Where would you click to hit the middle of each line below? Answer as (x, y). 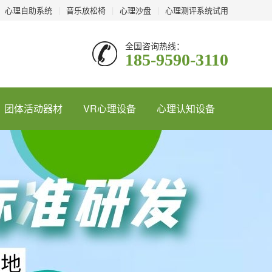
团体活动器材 (33, 108)
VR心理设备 (110, 108)
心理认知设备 (186, 108)
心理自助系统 (29, 10)
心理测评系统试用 (197, 10)
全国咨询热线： (155, 46)
